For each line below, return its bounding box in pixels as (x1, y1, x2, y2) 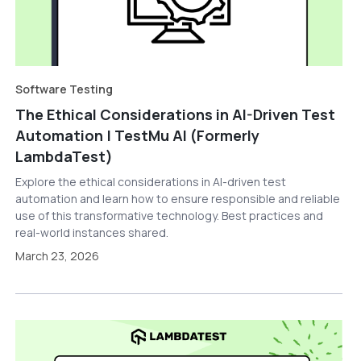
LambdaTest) (15, 147, 113, 167)
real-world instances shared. (15, 225, 168, 241)
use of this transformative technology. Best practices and (15, 208, 323, 224)
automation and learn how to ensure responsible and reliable (15, 191, 340, 207)
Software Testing (15, 81, 113, 98)
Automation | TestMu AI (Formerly (15, 126, 259, 146)
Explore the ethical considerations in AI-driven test (15, 174, 286, 190)
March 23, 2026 (15, 248, 99, 264)
